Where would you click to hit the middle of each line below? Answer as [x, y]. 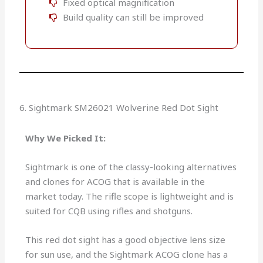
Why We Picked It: [66, 138]
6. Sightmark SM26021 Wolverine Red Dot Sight [119, 108]
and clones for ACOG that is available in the [115, 182]
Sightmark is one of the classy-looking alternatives [131, 167]
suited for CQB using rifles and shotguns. [109, 211]
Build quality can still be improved [133, 17]
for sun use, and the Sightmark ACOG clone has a [127, 254]
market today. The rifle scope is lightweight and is [130, 196]
